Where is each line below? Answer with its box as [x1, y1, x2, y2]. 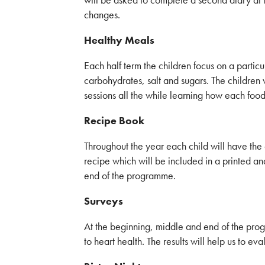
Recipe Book [84, 114, 144, 127]
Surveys [84, 194, 123, 208]
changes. [84, 8, 120, 21]
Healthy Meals [84, 33, 154, 47]
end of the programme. [84, 169, 176, 182]
